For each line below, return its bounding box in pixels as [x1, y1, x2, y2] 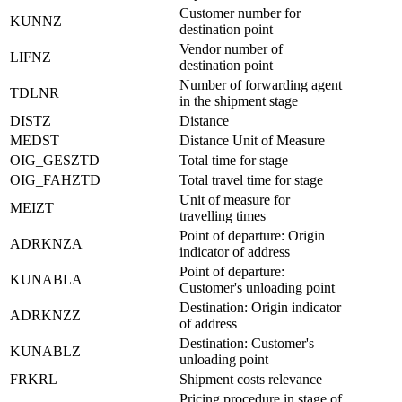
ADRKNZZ [10, 307, 81, 323]
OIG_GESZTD [10, 152, 100, 168]
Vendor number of [179, 40, 283, 57]
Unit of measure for [179, 191, 290, 207]
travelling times [179, 207, 266, 223]
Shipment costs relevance [179, 371, 322, 387]
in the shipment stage [179, 92, 298, 109]
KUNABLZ [10, 343, 81, 359]
